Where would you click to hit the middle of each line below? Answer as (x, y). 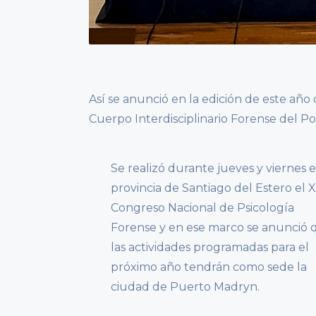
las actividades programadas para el (209, 248)
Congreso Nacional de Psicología (202, 208)
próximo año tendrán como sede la (208, 267)
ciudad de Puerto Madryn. (185, 287)
